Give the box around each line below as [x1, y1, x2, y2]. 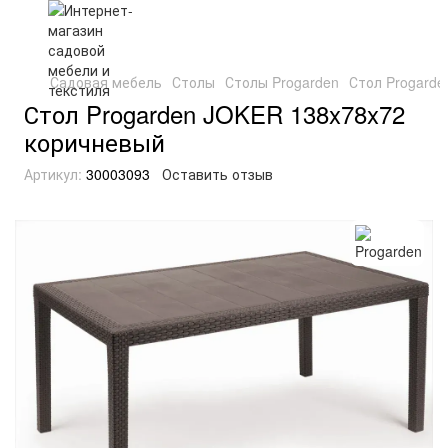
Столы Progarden [225, 72, 339, 92]
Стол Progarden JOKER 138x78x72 [24, 96, 405, 131]
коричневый [24, 124, 165, 159]
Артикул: [24, 164, 82, 184]
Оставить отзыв [162, 164, 273, 184]
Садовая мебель [50, 72, 162, 92]
